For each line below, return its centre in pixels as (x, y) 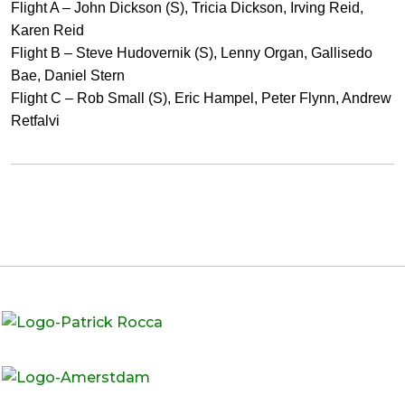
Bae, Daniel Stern (68, 75)
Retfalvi (35, 121)
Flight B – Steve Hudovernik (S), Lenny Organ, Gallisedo (192, 53)
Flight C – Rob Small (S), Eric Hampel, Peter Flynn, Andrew (201, 98)
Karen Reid (47, 30)
